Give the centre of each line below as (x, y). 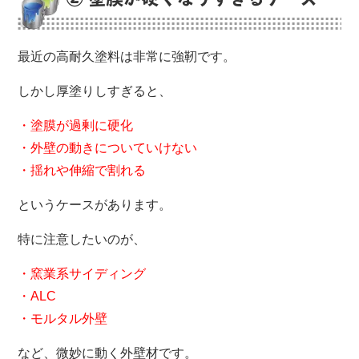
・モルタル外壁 (63, 318)
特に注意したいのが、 (82, 239)
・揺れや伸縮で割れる (82, 170)
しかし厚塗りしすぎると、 (95, 91)
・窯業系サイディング (82, 273)
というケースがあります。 (95, 204)
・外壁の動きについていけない (108, 147)
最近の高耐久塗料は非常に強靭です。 (127, 56)
